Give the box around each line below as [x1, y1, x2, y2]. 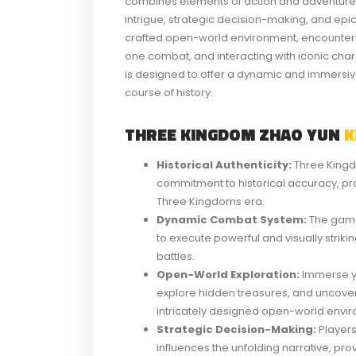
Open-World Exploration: [157, 266, 300, 282]
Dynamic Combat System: [157, 211, 307, 227]
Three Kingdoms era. [157, 193, 265, 209]
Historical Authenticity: [157, 157, 292, 172]
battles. [157, 248, 195, 264]
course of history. [125, 84, 213, 100]
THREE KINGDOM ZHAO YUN [125, 121, 344, 147]
